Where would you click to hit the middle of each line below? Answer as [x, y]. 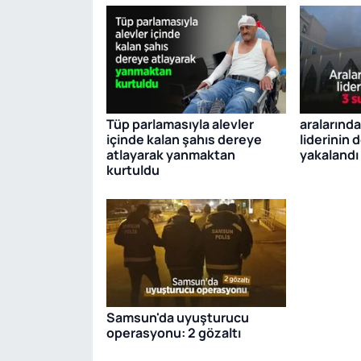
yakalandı [329, 155]
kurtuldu [133, 170]
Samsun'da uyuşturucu [177, 317]
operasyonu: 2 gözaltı [173, 332]
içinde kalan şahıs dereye [184, 140]
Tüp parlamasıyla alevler [180, 124]
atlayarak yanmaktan [170, 155]
